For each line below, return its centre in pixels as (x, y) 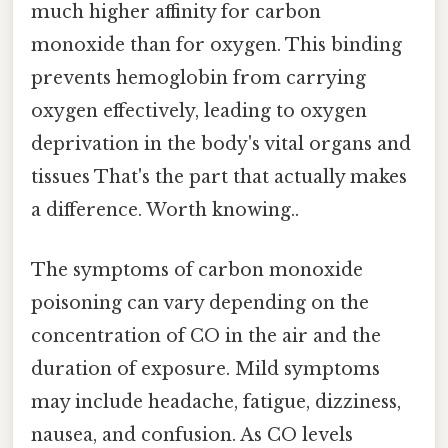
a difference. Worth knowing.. (165, 210)
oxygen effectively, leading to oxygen (199, 111)
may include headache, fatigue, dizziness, (216, 401)
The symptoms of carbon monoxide (197, 269)
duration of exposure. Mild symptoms (205, 368)
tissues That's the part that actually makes (219, 177)
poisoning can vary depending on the (200, 302)
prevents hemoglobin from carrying (198, 78)
